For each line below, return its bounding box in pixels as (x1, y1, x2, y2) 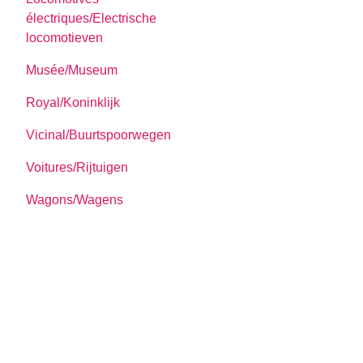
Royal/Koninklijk (26, 95, 121, 109)
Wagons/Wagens (26, 192, 124, 207)
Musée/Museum (26, 62, 118, 77)
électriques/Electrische (26, 11, 157, 25)
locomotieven (26, 30, 104, 45)
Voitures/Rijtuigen (26, 160, 129, 174)
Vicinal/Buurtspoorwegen (26, 127, 172, 142)
